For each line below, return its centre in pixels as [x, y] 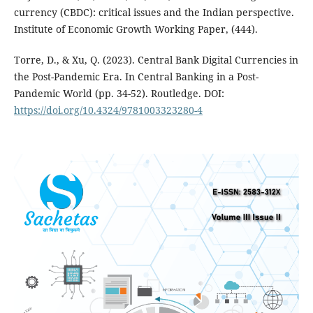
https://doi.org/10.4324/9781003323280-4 [108, 110]
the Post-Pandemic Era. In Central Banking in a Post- [136, 77]
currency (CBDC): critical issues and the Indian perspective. [154, 13]
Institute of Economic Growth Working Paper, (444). [136, 29]
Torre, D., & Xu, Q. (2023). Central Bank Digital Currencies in [156, 60]
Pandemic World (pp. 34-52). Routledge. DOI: [119, 94]
